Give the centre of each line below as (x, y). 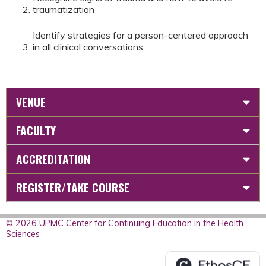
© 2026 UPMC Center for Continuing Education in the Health (125, 223)
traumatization (66, 10)
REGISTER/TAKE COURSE (73, 187)
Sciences (23, 234)
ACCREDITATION (53, 159)
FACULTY (36, 130)
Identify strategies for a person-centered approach (140, 35)
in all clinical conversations (89, 47)
